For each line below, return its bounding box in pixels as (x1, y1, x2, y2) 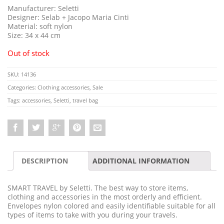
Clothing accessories (37, 83, 89, 91)
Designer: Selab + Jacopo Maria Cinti (7, 12, 129, 22)
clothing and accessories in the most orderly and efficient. (7, 191, 202, 201)
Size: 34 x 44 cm (7, 30, 60, 40)
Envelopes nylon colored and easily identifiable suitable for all (7, 200, 215, 210)
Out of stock (7, 48, 49, 58)
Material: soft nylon (7, 21, 72, 31)
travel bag (72, 96, 98, 104)
